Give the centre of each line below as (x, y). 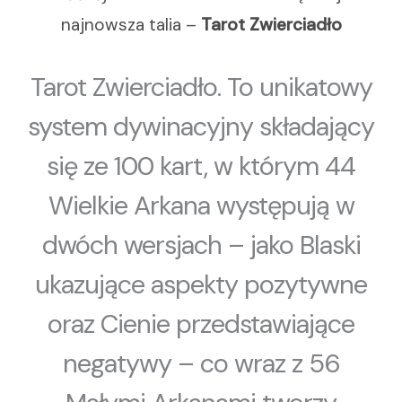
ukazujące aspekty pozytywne (201, 284)
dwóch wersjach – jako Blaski (201, 245)
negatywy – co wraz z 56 (201, 363)
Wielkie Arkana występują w (201, 205)
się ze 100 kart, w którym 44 (201, 166)
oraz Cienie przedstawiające (201, 324)
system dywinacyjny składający (201, 127)
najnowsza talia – (131, 25)
